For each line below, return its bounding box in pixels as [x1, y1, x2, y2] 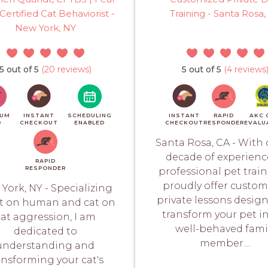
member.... [200, 237, 251, 249]
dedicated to [13, 225, 77, 237]
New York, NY [14, 22, 76, 33]
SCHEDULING [67, 111, 112, 118]
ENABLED [74, 118, 105, 126]
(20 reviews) [38, 63, 92, 75]
